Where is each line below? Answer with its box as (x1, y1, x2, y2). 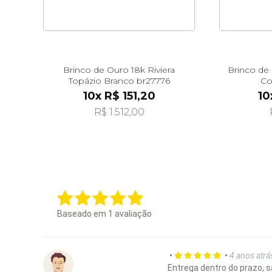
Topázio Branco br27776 (68, 75, 170, 86)
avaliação (113, 208, 152, 219)
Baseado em (57, 208, 108, 219)
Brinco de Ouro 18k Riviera (63, 64, 175, 75)
